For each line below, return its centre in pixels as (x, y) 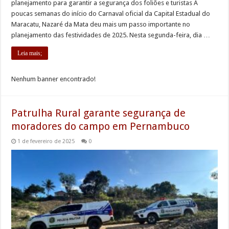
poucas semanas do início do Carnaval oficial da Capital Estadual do (111, 14)
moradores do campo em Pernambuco (101, 126)
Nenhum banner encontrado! (54, 79)
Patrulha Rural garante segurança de (99, 113)
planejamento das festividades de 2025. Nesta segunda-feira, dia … (111, 35)
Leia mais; (30, 53)
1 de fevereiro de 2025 (46, 141)
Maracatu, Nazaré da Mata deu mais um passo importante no (101, 24)
